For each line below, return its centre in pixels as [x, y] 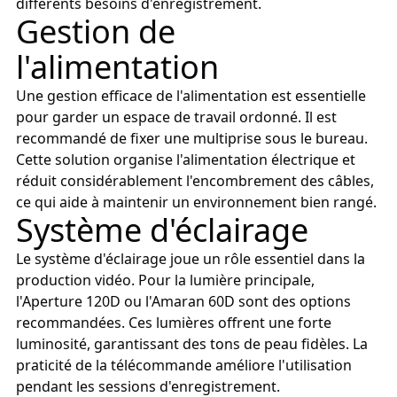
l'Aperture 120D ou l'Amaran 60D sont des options [183, 301]
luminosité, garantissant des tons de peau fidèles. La [191, 344]
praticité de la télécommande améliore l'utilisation [183, 365]
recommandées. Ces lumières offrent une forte [173, 323]
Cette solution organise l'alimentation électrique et [185, 160]
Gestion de [95, 31]
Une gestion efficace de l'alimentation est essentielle [191, 96]
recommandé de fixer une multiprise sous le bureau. [191, 138]
